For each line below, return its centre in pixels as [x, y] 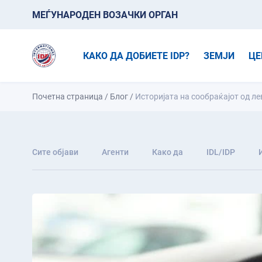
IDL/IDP [221, 152]
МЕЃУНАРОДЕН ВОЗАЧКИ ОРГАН [105, 15]
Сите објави [55, 152]
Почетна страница [68, 96]
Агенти [115, 152]
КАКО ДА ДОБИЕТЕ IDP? [137, 56]
